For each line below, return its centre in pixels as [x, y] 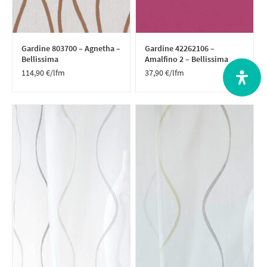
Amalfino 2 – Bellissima [187, 59]
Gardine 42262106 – [180, 48]
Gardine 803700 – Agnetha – [71, 48]
